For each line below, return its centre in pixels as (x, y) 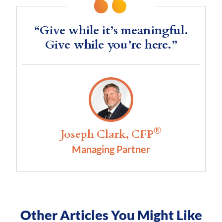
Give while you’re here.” (111, 45)
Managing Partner (111, 149)
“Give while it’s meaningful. (111, 31)
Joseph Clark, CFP (107, 135)
